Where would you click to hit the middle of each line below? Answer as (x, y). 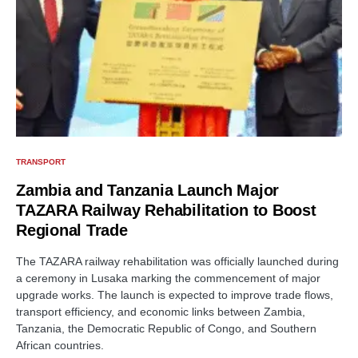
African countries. (60, 346)
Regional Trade (72, 231)
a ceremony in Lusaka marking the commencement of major (168, 278)
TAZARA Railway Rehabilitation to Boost (166, 211)
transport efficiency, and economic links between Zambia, (161, 312)
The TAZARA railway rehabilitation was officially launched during (177, 262)
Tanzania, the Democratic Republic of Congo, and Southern (166, 329)
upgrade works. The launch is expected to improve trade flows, (175, 295)
